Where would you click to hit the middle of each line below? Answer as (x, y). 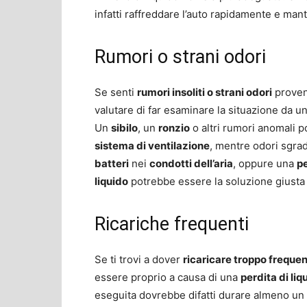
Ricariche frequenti (172, 224)
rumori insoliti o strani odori (205, 92)
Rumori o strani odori (180, 57)
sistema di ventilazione (152, 145)
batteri (112, 163)
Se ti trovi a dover (139, 259)
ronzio (174, 127)
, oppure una (265, 163)
